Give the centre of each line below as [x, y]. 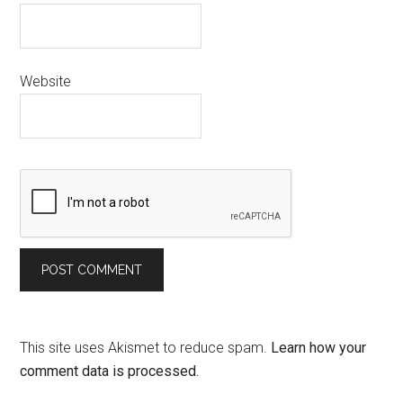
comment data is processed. [110, 371]
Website [46, 81]
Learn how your [319, 348]
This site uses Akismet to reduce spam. [146, 348]
